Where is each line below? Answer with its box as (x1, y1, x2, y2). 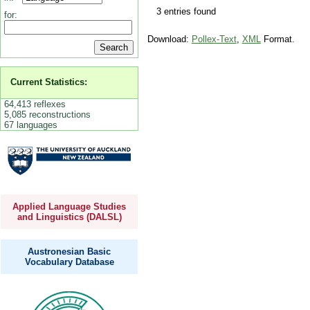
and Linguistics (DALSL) (17, 212, 122, 223)
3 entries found (156, 6, 216, 17)
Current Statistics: (10, 77, 88, 88)
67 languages (3, 119, 57, 130)
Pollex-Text (191, 34, 237, 45)
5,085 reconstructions (3, 109, 91, 120)
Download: (147, 34, 192, 45)
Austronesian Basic (28, 246, 111, 257)
